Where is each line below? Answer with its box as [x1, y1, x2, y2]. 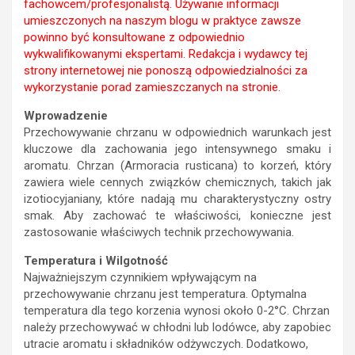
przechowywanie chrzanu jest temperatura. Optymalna [24, 287, 307, 302]
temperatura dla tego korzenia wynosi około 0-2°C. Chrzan [24, 303, 330, 319]
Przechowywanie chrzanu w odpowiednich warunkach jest [24, 125, 331, 140]
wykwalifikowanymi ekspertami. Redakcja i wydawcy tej [24, 47, 307, 62]
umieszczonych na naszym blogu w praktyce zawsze [24, 13, 301, 29]
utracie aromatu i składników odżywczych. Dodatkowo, [24, 337, 308, 352]
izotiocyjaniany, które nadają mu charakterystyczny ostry [24, 192, 331, 207]
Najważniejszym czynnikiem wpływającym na [24, 270, 257, 285]
